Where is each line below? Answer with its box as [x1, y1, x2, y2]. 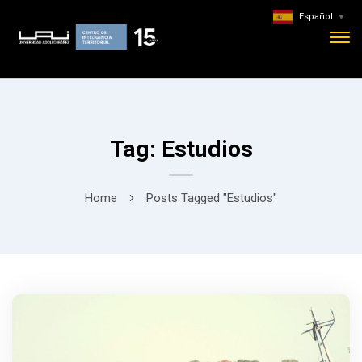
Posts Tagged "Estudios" [146, 191, 277, 206]
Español [299, 11, 333, 23]
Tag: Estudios [109, 136, 253, 163]
